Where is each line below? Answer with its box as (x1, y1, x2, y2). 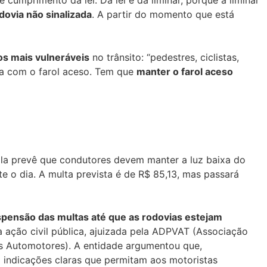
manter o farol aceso (136, 65, 233, 77)
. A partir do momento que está (92, 8, 234, 20)
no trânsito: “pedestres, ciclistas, (89, 51, 239, 63)
